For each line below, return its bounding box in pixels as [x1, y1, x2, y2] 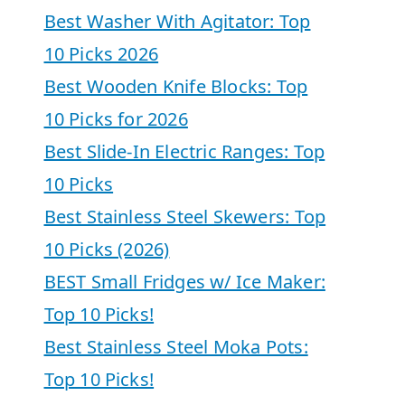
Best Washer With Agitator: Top [43, 8, 311, 33]
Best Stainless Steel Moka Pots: [43, 334, 308, 359]
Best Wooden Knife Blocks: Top [43, 73, 308, 99]
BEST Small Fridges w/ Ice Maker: [43, 268, 325, 294]
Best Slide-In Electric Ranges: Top [43, 138, 325, 164]
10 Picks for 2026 [43, 106, 188, 131]
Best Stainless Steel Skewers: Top [43, 203, 326, 229]
